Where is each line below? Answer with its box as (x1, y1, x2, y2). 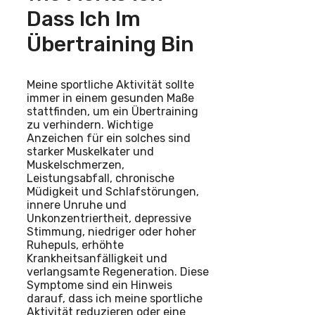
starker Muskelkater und (27, 144, 154, 158)
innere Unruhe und (27, 198, 127, 212)
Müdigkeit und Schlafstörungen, (27, 184, 199, 198)
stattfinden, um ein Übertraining (27, 104, 198, 118)
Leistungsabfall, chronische (27, 171, 174, 185)
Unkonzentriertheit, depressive (27, 211, 191, 225)
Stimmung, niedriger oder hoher (27, 224, 196, 238)
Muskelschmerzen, (27, 157, 124, 172)
